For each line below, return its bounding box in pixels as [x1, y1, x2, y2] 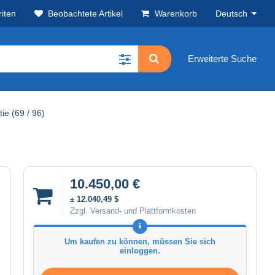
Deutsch [215, 9, 247, 18]
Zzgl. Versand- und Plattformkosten [70, 206, 196, 215]
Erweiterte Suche [188, 53, 257, 64]
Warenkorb [155, 9, 197, 18]
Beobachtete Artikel [48, 9, 123, 18]
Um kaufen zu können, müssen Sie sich [64, 236, 215, 246]
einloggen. [120, 246, 160, 255]
